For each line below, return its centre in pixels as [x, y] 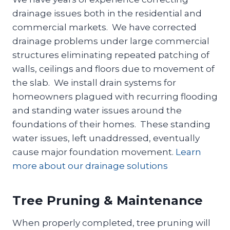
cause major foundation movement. [94, 152]
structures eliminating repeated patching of [111, 55]
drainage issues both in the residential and [107, 13]
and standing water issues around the [97, 110]
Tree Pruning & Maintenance [108, 200]
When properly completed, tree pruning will [111, 223]
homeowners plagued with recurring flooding [115, 96]
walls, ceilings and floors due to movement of [113, 69]
